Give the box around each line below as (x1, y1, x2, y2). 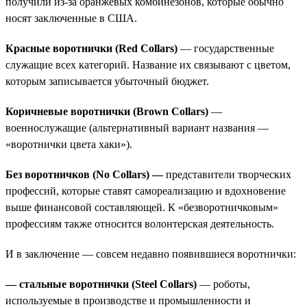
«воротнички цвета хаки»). (5, 138, 132, 150)
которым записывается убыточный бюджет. (5, 75, 209, 87)
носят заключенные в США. (5, 12, 137, 24)
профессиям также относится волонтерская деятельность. (5, 217, 274, 230)
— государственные (177, 42, 274, 54)
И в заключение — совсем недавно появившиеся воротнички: (5, 247, 296, 260)
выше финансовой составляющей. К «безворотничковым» (5, 201, 278, 213)
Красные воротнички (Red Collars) (5, 42, 177, 54)
